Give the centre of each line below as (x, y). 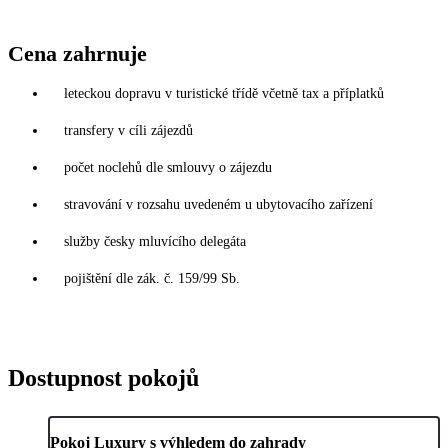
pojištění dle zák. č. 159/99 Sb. (152, 279)
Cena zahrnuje (77, 54)
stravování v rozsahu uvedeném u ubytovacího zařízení (218, 205)
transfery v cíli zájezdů (128, 131)
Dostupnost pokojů (103, 378)
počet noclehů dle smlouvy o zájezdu (168, 168)
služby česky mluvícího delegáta (155, 242)
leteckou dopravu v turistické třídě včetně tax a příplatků (224, 94)
